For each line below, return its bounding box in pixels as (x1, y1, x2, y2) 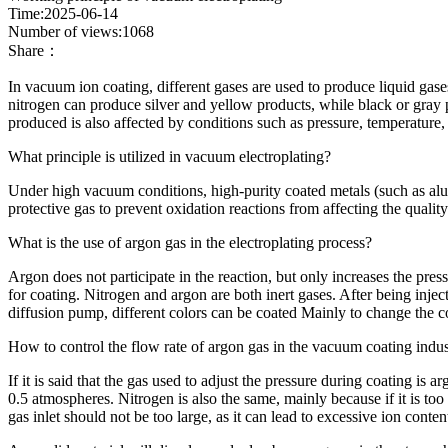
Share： (8, 42, 60, 59)
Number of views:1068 (8, 23, 154, 40)
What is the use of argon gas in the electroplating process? (8, 234, 372, 251)
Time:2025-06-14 (8, 5, 118, 22)
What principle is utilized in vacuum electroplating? (8, 148, 331, 165)
